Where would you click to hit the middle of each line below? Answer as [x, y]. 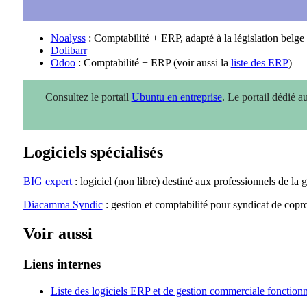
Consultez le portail [88, 97]
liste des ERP [259, 63]
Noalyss [68, 38]
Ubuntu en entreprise [176, 97]
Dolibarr [69, 51]
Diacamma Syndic [63, 205]
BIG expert [47, 182]
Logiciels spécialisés [93, 152]
